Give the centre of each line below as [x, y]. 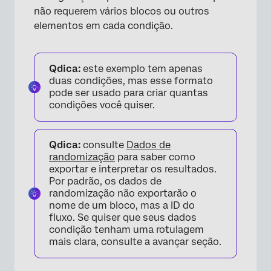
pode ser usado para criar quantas [129, 93]
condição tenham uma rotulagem [126, 230]
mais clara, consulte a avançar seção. [135, 242]
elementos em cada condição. [103, 26]
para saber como [155, 157]
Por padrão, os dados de [105, 181]
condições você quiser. [102, 105]
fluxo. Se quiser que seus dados [123, 217]
